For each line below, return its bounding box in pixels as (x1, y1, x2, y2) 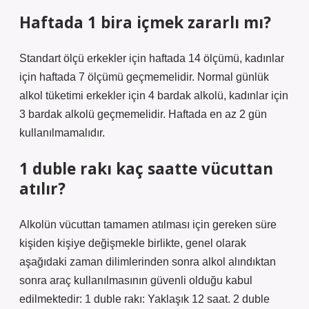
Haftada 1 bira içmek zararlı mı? (19, 12, 271, 33)
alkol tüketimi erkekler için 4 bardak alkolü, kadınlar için (19, 90, 288, 101)
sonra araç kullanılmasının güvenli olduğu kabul (19, 275, 252, 286)
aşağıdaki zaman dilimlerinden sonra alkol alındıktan (19, 256, 276, 268)
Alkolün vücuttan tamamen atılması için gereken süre (19, 219, 277, 230)
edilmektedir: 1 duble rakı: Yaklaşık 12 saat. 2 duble (19, 293, 270, 305)
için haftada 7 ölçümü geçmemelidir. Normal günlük (19, 71, 269, 83)
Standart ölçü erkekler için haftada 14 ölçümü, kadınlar (19, 52, 284, 64)
